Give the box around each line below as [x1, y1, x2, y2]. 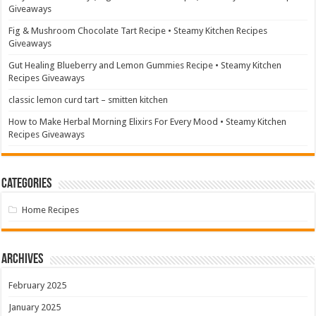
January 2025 [8, 301, 61, 312]
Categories [1, 176, 52, 191]
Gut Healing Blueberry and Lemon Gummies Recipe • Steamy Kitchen [8, 59, 282, 71]
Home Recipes [22, 204, 80, 215]
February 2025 [8, 279, 67, 291]
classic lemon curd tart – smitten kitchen [8, 94, 169, 105]
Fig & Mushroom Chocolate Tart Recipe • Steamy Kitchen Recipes [8, 25, 268, 36]
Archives [1, 252, 44, 267]
